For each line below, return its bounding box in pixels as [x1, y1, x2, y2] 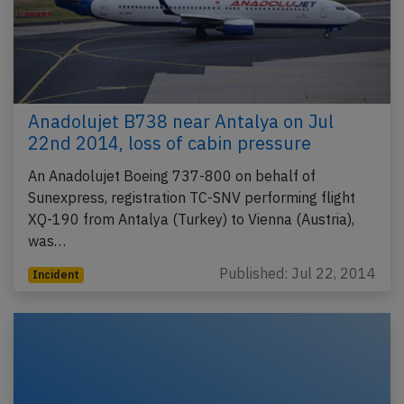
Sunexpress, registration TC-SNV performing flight [28, 188, 355, 207]
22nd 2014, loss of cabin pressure [28, 130, 311, 155]
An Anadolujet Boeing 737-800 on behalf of [28, 166, 316, 185]
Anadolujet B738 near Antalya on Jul [28, 108, 334, 133]
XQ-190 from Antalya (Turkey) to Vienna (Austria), [28, 209, 354, 228]
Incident [32, 267, 79, 281]
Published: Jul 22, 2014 [219, 263, 376, 282]
